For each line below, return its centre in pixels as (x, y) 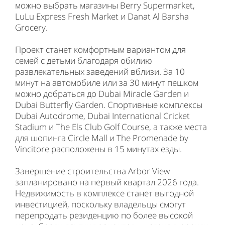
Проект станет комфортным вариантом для (100, 49)
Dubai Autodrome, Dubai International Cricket (102, 116)
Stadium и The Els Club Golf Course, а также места (111, 127)
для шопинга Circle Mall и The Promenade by (102, 138)
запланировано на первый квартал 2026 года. (107, 182)
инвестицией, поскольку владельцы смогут (100, 204)
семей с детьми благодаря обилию (84, 61)
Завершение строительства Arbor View (92, 171)
